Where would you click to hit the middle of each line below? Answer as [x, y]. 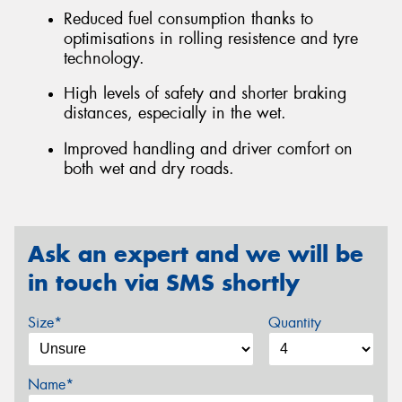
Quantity [294, 323]
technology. [104, 58]
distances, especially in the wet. [175, 114]
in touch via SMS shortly [164, 283]
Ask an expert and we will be [196, 254]
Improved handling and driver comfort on [208, 149]
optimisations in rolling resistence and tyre [211, 38]
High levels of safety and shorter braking [205, 94]
